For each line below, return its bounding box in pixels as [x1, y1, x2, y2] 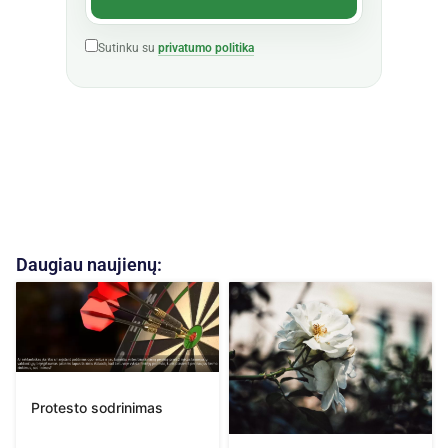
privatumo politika [158, 41, 254, 56]
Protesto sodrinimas [31, 398, 163, 416]
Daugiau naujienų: [16, 253, 162, 275]
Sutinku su [98, 41, 158, 56]
